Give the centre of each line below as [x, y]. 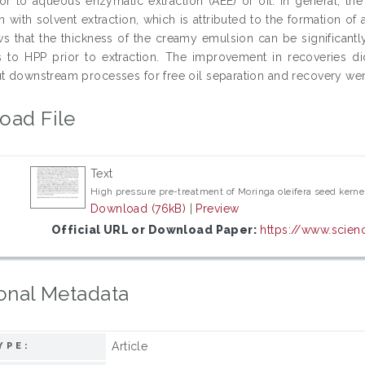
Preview [218, 208]
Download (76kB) [138, 208]
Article [130, 346]
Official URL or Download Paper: [154, 229]
